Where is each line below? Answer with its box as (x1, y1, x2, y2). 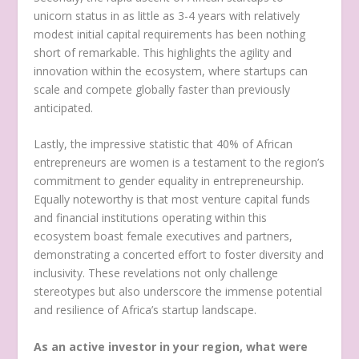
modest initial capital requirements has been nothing (34, 26, 306, 42)
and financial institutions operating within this (34, 210, 268, 226)
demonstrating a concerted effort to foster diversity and (34, 247, 325, 263)
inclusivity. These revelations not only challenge (34, 265, 279, 281)
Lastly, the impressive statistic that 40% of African (34, 136, 293, 152)
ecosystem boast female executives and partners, (34, 228, 293, 244)
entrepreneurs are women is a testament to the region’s (34, 155, 325, 171)
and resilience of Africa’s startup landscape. (34, 302, 257, 318)
